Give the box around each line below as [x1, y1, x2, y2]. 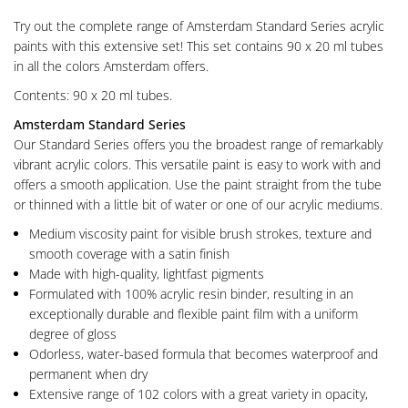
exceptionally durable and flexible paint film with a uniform [29, 304, 358, 322]
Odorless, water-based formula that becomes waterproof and [29, 344, 378, 362]
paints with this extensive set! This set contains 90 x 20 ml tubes [14, 36, 383, 55]
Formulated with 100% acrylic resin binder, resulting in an [29, 284, 353, 302]
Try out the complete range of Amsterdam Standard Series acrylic [14, 16, 384, 35]
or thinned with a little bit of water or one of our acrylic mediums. [14, 195, 382, 213]
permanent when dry [29, 364, 148, 382]
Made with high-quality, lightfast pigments [29, 264, 264, 282]
